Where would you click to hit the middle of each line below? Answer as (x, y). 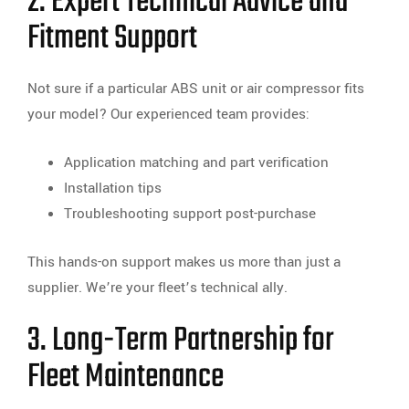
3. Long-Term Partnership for (181, 341)
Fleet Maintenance (126, 378)
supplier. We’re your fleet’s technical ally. (157, 288)
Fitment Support (112, 39)
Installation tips (113, 189)
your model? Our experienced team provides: (168, 115)
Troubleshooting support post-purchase (190, 214)
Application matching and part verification (196, 163)
